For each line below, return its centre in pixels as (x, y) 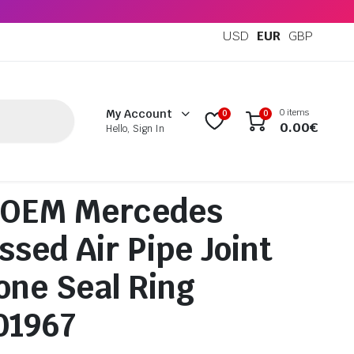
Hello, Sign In (136, 129)
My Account (139, 114)
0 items (294, 112)
